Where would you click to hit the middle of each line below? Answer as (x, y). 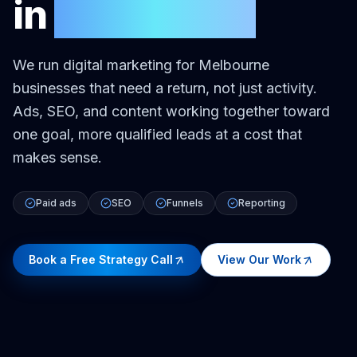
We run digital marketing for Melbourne (141, 65)
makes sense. (57, 157)
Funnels (185, 202)
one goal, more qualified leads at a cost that (157, 134)
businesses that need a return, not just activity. (165, 88)
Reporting (262, 202)
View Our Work (259, 259)
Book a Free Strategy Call (101, 259)
